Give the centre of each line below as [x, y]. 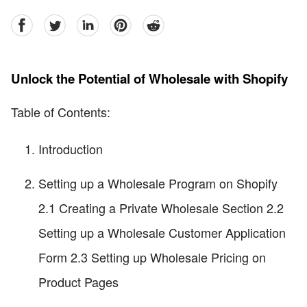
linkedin [95, 22]
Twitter [59, 22]
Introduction [71, 148]
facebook [33, 22]
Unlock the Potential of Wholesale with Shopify [149, 79]
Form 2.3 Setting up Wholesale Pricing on [152, 257]
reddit [156, 22]
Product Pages [78, 281]
